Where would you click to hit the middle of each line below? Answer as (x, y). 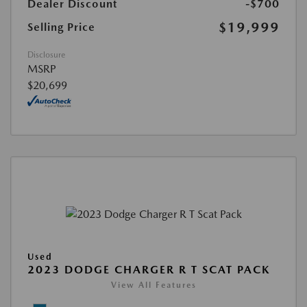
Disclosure (46, 55)
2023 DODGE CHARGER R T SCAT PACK (149, 269)
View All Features (153, 285)
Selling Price (61, 27)
